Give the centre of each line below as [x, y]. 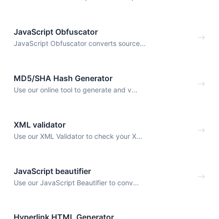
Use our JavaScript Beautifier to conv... [76, 182]
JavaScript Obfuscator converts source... [80, 44]
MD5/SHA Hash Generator [63, 78]
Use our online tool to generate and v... [76, 89]
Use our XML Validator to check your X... [78, 136]
